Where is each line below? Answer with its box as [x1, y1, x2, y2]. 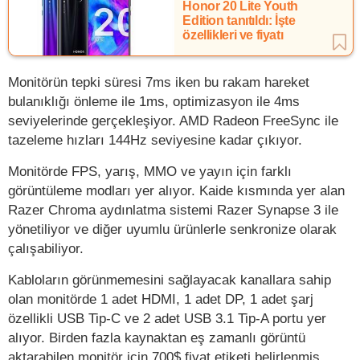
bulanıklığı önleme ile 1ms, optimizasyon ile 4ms [8, 92, 300, 109]
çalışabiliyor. [8, 239, 84, 256]
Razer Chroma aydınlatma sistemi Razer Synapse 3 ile [8, 201, 338, 218]
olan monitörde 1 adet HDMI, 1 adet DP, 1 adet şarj [8, 290, 313, 307]
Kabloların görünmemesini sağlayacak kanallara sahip [8, 271, 331, 288]
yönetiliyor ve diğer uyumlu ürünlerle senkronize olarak [8, 220, 337, 237]
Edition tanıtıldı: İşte [182, 13, 296, 27]
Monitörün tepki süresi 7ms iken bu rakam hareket [8, 73, 309, 90]
